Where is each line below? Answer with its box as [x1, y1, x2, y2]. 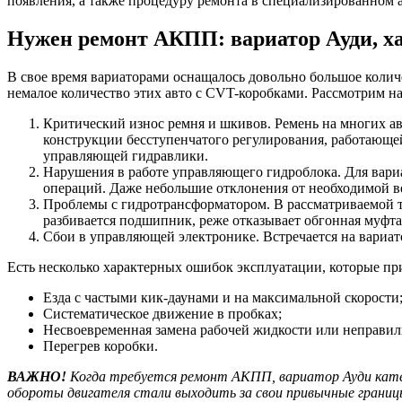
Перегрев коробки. [43, 337, 158, 354]
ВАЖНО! [7, 368, 66, 384]
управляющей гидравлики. [43, 147, 208, 163]
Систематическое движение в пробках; [43, 305, 282, 321]
